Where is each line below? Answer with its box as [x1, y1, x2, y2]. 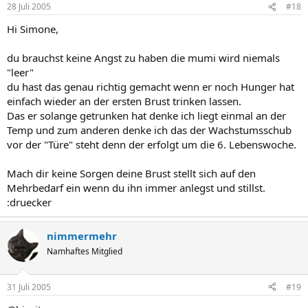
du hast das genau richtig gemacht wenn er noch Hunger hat [7, 80, 294, 93]
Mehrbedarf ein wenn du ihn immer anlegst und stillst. [7, 181, 265, 195]
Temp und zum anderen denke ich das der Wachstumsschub [7, 123, 291, 137]
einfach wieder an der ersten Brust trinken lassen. [7, 94, 241, 108]
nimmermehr [47, 229, 117, 243]
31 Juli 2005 [7, 280, 51, 293]
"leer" [7, 65, 34, 79]
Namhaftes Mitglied [47, 245, 122, 257]
